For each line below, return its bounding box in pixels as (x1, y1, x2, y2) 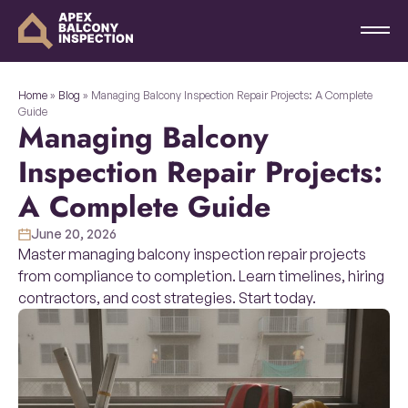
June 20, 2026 (31, 226, 117, 241)
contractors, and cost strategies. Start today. (18, 289, 316, 307)
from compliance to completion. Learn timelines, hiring (18, 267, 384, 285)
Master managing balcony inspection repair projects (18, 245, 366, 263)
